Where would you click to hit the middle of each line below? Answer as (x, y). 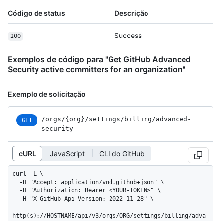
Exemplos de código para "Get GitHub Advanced (99, 59)
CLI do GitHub (122, 153)
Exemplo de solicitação (47, 94)
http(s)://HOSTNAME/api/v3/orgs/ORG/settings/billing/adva (109, 216)
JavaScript (67, 153)
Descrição (131, 13)
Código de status (37, 13)
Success (128, 36)
